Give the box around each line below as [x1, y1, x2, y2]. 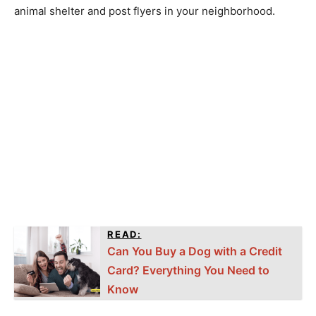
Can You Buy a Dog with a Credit [107, 243, 283, 258]
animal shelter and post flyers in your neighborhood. [14, 4, 275, 18]
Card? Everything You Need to [107, 262, 270, 277]
